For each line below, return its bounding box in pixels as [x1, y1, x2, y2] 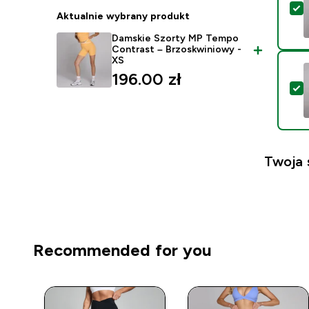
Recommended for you [33, 241, 212, 259]
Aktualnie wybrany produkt [57, 10, 190, 21]
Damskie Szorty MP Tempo [112, 32, 239, 43]
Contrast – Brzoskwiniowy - [112, 43, 242, 54]
